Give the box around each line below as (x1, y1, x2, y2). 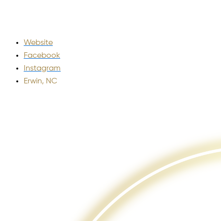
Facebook (24, 52, 60, 60)
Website (24, 39, 53, 47)
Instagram (24, 65, 61, 73)
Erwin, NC (24, 77, 57, 85)
